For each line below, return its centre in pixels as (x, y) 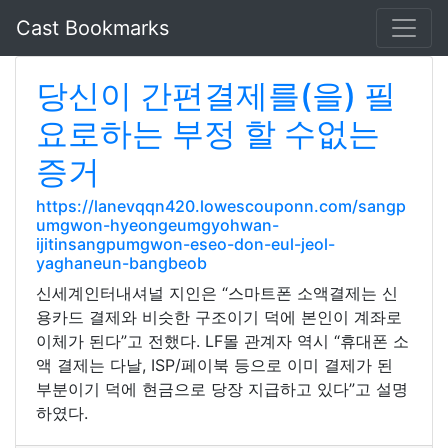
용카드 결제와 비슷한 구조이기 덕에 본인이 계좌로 (219, 317)
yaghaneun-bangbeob (121, 263)
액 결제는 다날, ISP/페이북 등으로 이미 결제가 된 (214, 365)
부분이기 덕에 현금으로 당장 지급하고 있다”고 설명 (222, 389)
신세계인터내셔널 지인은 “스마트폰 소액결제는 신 (217, 293)
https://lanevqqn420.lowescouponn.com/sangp (221, 206)
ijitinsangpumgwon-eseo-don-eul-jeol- (185, 244)
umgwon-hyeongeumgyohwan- (157, 225)
